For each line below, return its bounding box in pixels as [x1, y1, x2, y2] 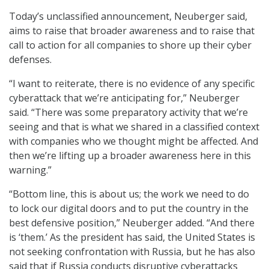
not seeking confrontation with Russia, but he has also [9, 245, 255, 259]
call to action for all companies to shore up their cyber [9, 38, 252, 52]
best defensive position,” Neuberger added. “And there [9, 216, 255, 230]
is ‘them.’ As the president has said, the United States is [9, 231, 255, 244]
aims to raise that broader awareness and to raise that [9, 24, 255, 38]
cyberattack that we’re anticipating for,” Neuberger [9, 91, 240, 105]
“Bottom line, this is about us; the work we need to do [9, 187, 249, 201]
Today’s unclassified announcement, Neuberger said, [9, 10, 247, 23]
